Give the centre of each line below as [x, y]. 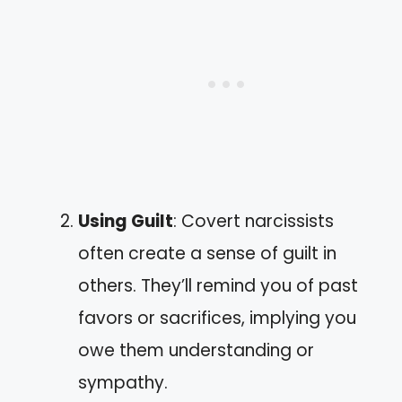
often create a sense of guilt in [207, 253]
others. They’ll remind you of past [218, 286]
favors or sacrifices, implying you [217, 318]
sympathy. [123, 383]
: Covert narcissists [253, 221]
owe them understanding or [196, 350]
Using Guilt [126, 221]
